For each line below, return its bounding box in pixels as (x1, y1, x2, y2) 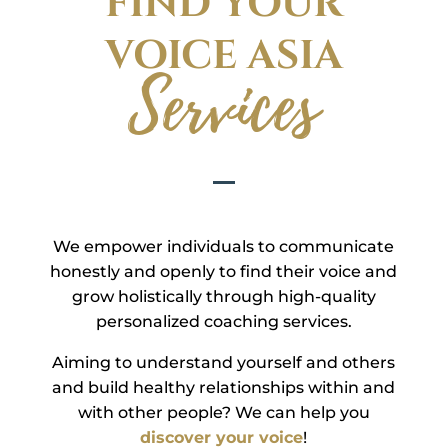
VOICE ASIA (104, 29, 343, 84)
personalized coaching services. (95, 312, 352, 332)
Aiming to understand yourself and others (52, 353, 396, 373)
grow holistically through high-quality (71, 287, 376, 307)
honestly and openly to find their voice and (50, 262, 398, 282)
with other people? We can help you (77, 403, 370, 423)
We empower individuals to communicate (53, 237, 395, 257)
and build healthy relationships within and (52, 378, 396, 398)
